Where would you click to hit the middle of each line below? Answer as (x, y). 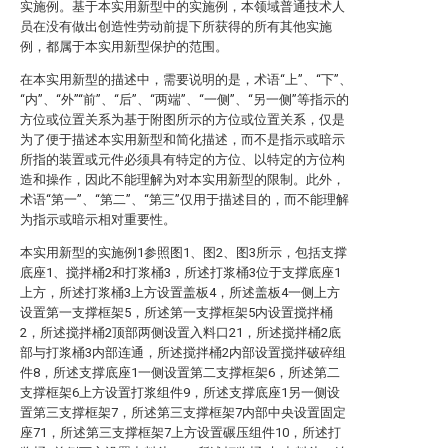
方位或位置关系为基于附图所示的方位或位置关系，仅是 (182, 119)
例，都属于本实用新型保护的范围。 (124, 46)
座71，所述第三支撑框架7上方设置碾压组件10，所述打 (180, 432)
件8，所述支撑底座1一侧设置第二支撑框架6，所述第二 (180, 372)
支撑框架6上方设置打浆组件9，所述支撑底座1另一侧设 (180, 392)
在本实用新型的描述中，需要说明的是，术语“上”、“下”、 (186, 79)
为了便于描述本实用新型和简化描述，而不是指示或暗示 (182, 139)
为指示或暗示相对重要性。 (98, 219)
